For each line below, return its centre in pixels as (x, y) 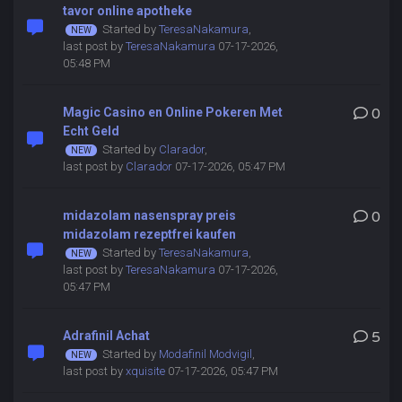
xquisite (145, 371)
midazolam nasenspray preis (149, 215)
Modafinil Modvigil (205, 354)
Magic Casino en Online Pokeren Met (172, 112)
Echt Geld (91, 131)
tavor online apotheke (127, 11)
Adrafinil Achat (106, 336)
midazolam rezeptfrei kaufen (149, 234)
